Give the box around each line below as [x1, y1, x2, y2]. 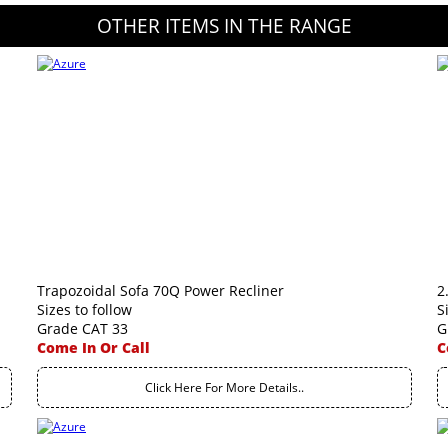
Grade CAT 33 [37, 319, 128, 338]
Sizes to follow [37, 300, 132, 319]
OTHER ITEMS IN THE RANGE [96, 13, 352, 39]
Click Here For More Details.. [145, 379, 304, 396]
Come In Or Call [37, 338, 150, 357]
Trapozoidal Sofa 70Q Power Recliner [37, 281, 284, 300]
